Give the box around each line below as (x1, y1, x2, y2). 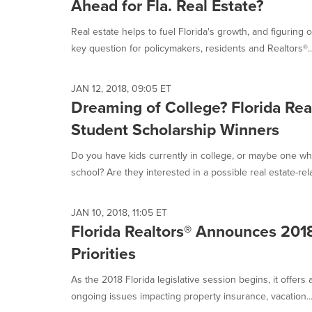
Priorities (71, 242, 136, 265)
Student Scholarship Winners (71, 118, 279, 141)
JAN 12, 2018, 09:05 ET (71, 81, 171, 96)
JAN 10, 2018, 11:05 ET (71, 205, 167, 220)
